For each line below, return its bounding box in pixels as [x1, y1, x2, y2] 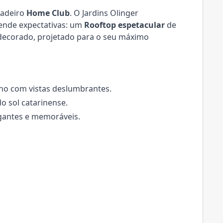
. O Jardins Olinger [70, 7, 138, 18]
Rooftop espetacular [84, 19, 165, 30]
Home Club [26, 7, 70, 18]
